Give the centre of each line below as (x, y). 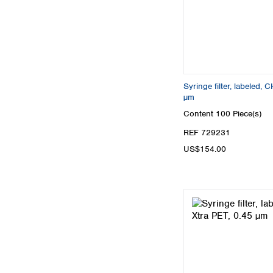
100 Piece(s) (239, 113)
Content (200, 113)
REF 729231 (207, 133)
